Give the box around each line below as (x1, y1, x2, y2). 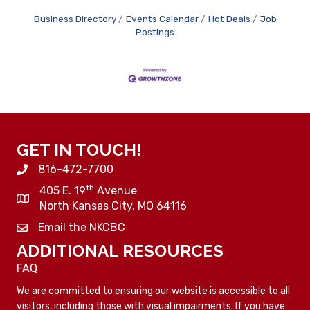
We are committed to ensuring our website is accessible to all (17, 284, 290, 297)
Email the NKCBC (38, 220, 125, 234)
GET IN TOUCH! (17, 139, 141, 160)
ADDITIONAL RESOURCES (17, 240, 224, 261)
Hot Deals (208, 13, 250, 25)
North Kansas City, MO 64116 (39, 199, 187, 212)
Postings (136, 26, 174, 38)
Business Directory (33, 13, 116, 25)
